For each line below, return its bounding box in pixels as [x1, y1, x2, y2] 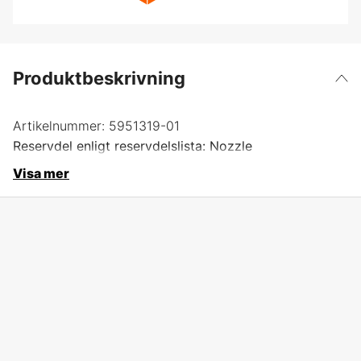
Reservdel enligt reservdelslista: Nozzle [13, 137, 252, 154]
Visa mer [13, 164, 69, 181]
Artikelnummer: [13, 117, 105, 134]
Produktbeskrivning [13, 67, 185, 89]
